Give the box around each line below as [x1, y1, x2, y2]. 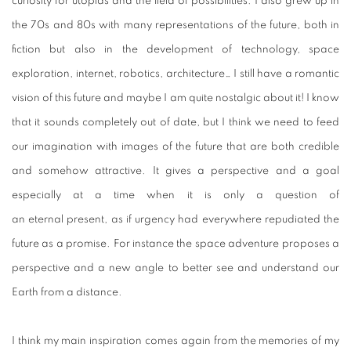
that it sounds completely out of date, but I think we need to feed [12, 117, 339, 128]
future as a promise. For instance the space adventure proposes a [12, 238, 339, 250]
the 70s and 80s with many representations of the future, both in [12, 20, 339, 31]
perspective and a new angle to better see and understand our [12, 262, 339, 274]
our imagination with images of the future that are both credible [12, 141, 339, 153]
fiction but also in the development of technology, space [12, 44, 339, 56]
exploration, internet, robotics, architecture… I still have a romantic [12, 68, 339, 80]
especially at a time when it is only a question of [12, 190, 339, 201]
